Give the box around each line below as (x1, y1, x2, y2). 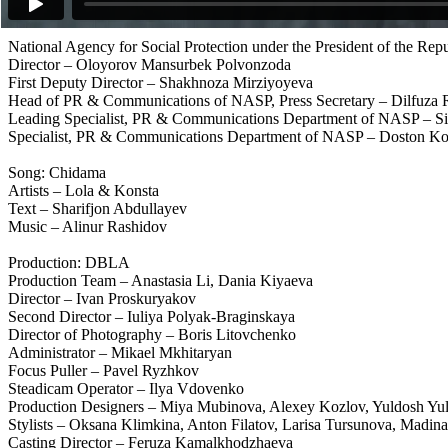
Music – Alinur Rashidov (8, 218, 167, 236)
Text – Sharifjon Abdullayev (8, 200, 187, 218)
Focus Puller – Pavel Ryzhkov (8, 362, 199, 380)
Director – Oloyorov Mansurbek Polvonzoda (8, 56, 291, 74)
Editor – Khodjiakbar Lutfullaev (8, 2, 211, 20)
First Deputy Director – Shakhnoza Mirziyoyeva (8, 74, 313, 92)
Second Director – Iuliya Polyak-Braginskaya (8, 308, 295, 326)
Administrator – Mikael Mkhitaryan (8, 344, 232, 362)
